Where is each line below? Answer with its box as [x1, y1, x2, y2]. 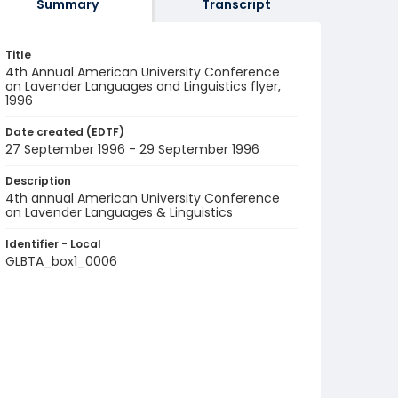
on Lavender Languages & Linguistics [5, 203, 233, 221]
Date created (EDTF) [5, 124, 124, 139]
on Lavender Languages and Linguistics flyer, [5, 77, 281, 95]
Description [5, 173, 71, 188]
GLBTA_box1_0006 [5, 252, 117, 270]
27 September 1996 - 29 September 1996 [5, 140, 259, 158]
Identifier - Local [5, 236, 101, 251]
